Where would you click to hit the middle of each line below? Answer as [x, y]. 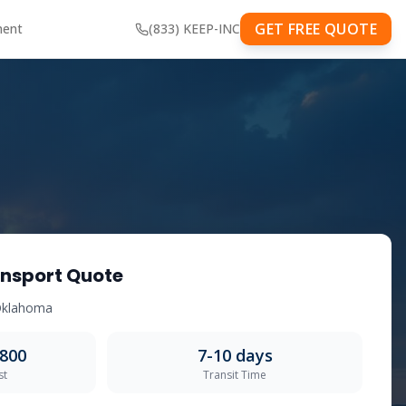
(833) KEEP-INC [195, 29]
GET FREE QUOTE [316, 29]
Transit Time [235, 375]
